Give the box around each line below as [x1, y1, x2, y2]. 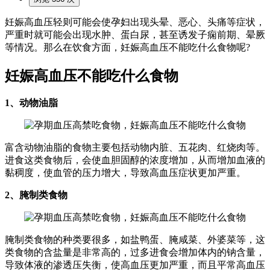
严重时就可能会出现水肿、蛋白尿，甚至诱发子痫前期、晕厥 [5, 29, 265, 40]
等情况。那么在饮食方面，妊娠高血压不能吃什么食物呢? [5, 42, 250, 52]
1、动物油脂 [5, 98, 58, 108]
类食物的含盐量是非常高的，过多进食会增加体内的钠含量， [5, 247, 265, 258]
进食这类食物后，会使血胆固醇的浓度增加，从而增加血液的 [5, 155, 265, 166]
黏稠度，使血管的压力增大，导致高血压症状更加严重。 [5, 168, 246, 178]
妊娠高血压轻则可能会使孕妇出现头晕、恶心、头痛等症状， [5, 16, 265, 27]
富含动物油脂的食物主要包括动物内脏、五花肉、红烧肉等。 [5, 142, 265, 153]
